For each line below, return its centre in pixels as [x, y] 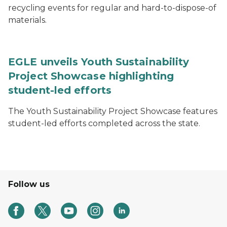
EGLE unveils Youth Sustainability [99, 62]
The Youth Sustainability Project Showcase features [113, 111]
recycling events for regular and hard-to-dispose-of [112, 8]
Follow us [29, 184]
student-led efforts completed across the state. [104, 124]
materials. [27, 20]
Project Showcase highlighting [91, 76]
